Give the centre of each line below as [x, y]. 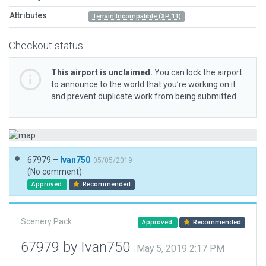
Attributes [28, 15]
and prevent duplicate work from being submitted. [145, 96]
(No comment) [55, 172]
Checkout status [46, 45]
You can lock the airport [197, 72]
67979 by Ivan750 [77, 247]
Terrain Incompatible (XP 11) [137, 16]
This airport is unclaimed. [102, 72]
